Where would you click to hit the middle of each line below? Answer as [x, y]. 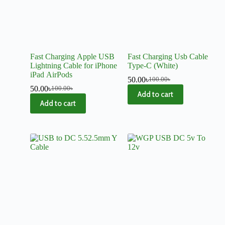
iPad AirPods [51, 74]
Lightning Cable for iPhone [74, 65]
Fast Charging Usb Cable [168, 56]
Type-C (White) [153, 65]
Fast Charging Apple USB [72, 56]
